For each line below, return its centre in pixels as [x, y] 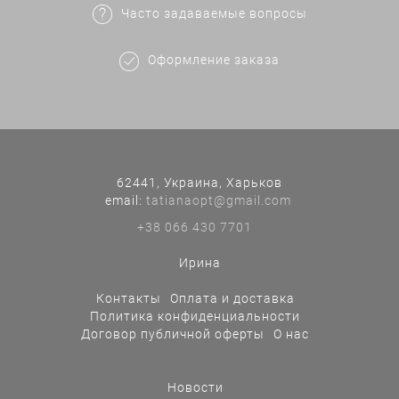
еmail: [125, 200]
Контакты [128, 298]
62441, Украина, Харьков [199, 182]
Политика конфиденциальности [195, 316]
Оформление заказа [214, 60]
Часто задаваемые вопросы [214, 14]
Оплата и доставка [232, 298]
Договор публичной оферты [173, 334]
